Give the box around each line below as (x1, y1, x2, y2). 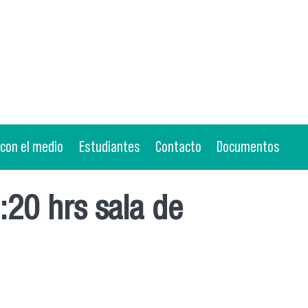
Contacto (155, 137, 201, 156)
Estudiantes (78, 137, 140, 156)
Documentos (217, 137, 280, 156)
